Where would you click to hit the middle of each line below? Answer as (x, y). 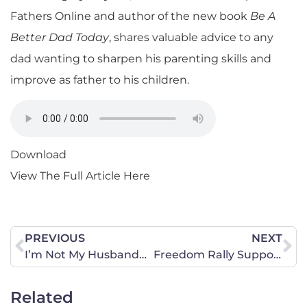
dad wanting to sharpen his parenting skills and (141, 59)
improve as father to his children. (100, 80)
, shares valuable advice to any (191, 37)
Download (38, 155)
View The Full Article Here (80, 176)
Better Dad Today (60, 37)
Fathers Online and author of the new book (130, 16)
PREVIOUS (55, 238)
